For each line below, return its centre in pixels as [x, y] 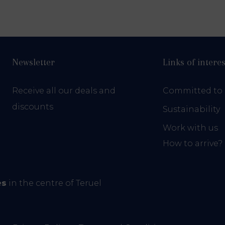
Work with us [190, 128]
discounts [33, 107]
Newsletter [33, 62]
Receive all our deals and [64, 91]
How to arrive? [193, 143]
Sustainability [191, 109]
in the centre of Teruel [54, 183]
